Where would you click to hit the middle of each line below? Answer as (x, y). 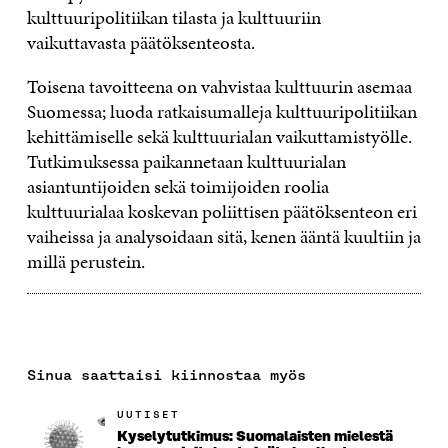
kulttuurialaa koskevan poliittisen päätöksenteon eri (221, 211)
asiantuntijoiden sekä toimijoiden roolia (177, 186)
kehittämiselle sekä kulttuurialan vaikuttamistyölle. (219, 136)
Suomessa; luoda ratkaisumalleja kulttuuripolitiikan (221, 111)
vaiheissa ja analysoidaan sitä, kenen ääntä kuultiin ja (223, 236)
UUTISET (148, 414)
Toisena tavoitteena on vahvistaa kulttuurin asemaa (219, 86)
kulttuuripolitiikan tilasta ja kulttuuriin (173, 17)
